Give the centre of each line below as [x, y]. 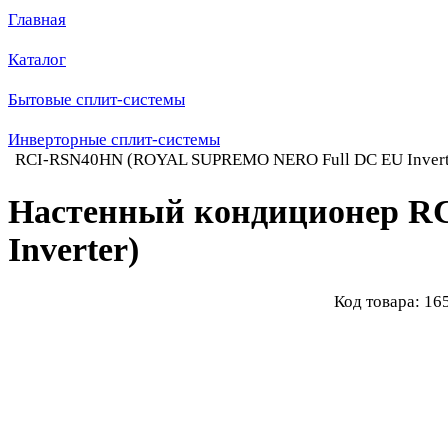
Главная [37, 19]
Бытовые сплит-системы [96, 99]
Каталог [37, 59]
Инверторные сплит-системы [114, 139]
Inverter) [73, 249]
